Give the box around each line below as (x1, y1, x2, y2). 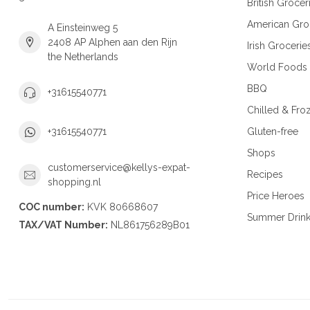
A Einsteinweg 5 (48, 21, 118, 33)
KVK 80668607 (84, 201, 158, 212)
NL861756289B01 (108, 219, 190, 230)
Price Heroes (247, 190, 304, 201)
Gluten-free (247, 125, 298, 137)
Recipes (247, 168, 283, 180)
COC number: (19, 201, 84, 212)
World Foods (247, 61, 307, 73)
